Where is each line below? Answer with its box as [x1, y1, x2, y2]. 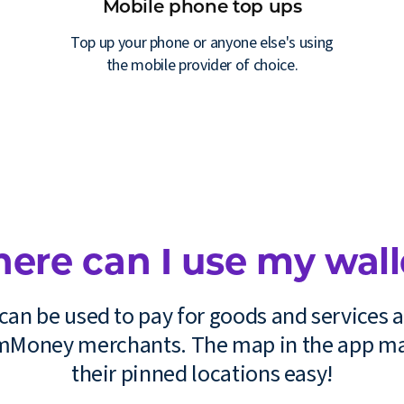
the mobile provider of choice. [106, 53, 298, 77]
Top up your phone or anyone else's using [70, 31, 334, 54]
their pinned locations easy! [70, 356, 334, 390]
